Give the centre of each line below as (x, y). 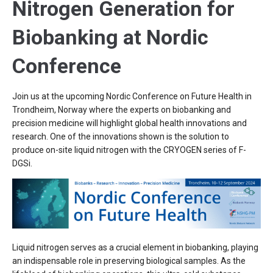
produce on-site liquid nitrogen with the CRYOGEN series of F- (129, 150)
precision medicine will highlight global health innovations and (129, 123)
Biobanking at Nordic (110, 37)
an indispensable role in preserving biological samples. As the (129, 261)
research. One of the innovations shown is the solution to (121, 136)
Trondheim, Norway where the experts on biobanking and (122, 110)
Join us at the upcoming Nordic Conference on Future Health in (132, 96)
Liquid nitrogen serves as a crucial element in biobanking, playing (135, 248)
